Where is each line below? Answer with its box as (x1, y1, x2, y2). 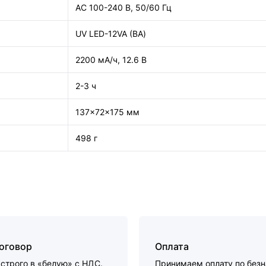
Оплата (154, 240, 189, 252)
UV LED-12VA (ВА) (75, 28, 146, 39)
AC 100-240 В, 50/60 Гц (75, 2, 172, 12)
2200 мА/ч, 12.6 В (75, 55, 147, 65)
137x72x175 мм (75, 107, 140, 117)
